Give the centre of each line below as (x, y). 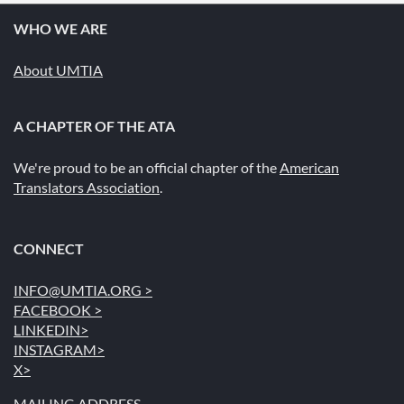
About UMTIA (58, 69)
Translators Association (87, 187)
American (309, 167)
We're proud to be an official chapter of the (147, 167)
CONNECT (49, 248)
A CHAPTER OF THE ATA (94, 125)
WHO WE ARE (60, 28)
